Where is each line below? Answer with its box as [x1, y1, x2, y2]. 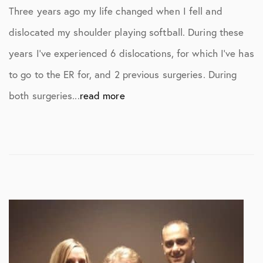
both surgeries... [9, 89, 80, 102]
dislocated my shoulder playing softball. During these [9, 26, 244, 38]
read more [79, 89, 125, 102]
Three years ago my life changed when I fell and [9, 5, 222, 17]
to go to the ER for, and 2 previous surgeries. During [9, 68, 237, 80]
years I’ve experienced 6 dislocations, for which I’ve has [9, 47, 254, 59]
